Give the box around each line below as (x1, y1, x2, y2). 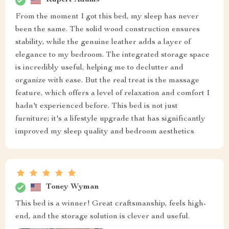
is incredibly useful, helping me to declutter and (15, 63, 184, 72)
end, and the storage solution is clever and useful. (15, 212, 190, 221)
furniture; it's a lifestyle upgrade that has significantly (15, 114, 205, 123)
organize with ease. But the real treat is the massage (15, 76, 199, 85)
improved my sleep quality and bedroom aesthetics (15, 127, 194, 136)
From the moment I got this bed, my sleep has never (15, 12, 199, 21)
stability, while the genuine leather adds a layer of (15, 38, 191, 47)
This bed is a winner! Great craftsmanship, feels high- (15, 199, 206, 208)
